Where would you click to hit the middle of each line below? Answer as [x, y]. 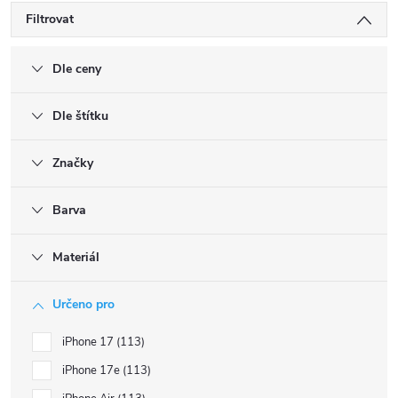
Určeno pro [84, 304]
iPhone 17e [92, 370]
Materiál [76, 257]
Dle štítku [80, 116]
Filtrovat [50, 19]
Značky [73, 163]
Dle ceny [77, 69]
